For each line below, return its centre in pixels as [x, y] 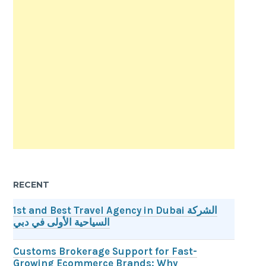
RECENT [31, 185]
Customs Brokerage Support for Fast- [105, 252]
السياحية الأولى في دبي [62, 223]
